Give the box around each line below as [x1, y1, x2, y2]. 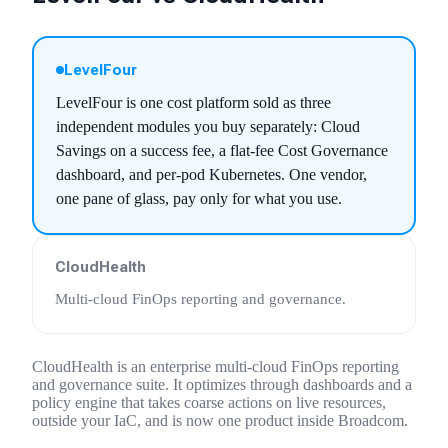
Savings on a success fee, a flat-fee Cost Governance [56, 142, 388, 159]
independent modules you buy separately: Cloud [56, 118, 360, 135]
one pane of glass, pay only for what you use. [56, 190, 342, 207]
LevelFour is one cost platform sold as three [56, 94, 331, 111]
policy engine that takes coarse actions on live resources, [32, 394, 386, 411]
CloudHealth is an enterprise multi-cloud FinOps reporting [32, 358, 399, 375]
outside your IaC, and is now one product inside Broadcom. [32, 412, 408, 429]
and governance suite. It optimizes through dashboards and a [32, 376, 412, 393]
